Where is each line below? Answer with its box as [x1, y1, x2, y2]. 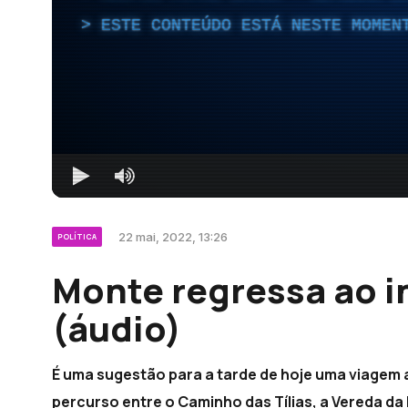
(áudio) [52, 303, 181, 352]
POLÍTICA [57, 230, 97, 241]
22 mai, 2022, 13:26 [118, 229, 228, 244]
